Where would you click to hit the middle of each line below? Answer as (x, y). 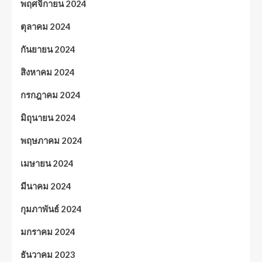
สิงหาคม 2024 (48, 72)
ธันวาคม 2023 (48, 254)
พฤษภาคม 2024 (51, 140)
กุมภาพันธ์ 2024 (51, 208)
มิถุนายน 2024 (48, 117)
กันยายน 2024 (48, 49)
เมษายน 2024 (47, 163)
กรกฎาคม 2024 (51, 94)
